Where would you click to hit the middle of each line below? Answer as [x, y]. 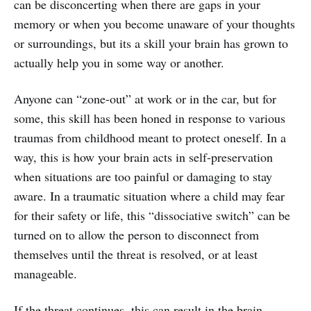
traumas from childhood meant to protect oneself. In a [150, 137]
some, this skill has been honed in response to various [150, 118]
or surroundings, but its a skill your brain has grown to [151, 43]
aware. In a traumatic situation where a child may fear [149, 195]
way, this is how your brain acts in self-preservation [143, 157]
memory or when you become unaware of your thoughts [154, 23]
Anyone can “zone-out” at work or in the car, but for [145, 98]
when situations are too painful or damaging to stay [143, 176]
